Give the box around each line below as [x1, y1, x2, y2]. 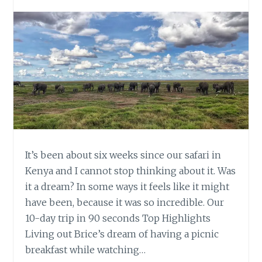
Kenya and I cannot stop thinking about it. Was [25, 165, 236, 177]
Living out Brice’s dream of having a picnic [25, 228, 219, 240]
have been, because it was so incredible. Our [25, 196, 225, 209]
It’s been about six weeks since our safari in [25, 149, 222, 161]
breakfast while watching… [25, 244, 146, 256]
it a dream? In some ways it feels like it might [25, 181, 230, 193]
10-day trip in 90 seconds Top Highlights [25, 212, 211, 225]
